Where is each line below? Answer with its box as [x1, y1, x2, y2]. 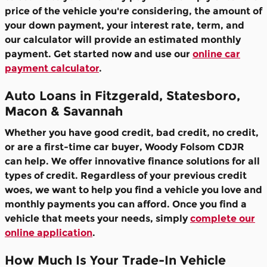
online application [5, 226, 92, 238]
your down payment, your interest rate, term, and [5, 20, 244, 32]
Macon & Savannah [5, 104, 123, 119]
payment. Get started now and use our [5, 48, 193, 60]
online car [193, 48, 240, 60]
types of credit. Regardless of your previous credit [5, 169, 247, 181]
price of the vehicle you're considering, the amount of [5, 5, 262, 17]
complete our [190, 212, 255, 224]
